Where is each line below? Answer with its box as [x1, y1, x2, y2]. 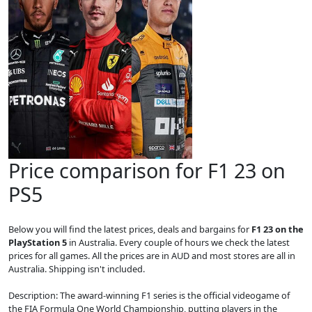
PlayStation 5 [8, 236, 67, 249]
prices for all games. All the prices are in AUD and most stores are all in [8, 249, 295, 262]
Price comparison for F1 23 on [8, 157, 286, 184]
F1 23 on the [251, 223, 304, 235]
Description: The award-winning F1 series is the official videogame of [8, 289, 290, 302]
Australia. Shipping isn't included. [8, 263, 145, 275]
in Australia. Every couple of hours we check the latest [67, 236, 290, 249]
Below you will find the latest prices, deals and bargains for [8, 223, 251, 235]
